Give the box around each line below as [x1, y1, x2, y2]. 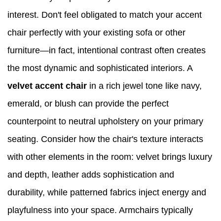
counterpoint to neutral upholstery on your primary [7, 116, 203, 126]
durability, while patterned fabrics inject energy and [7, 187, 206, 197]
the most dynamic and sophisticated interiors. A [7, 63, 192, 73]
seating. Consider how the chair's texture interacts [7, 134, 203, 144]
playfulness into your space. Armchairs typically [7, 205, 193, 215]
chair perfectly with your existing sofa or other [7, 27, 185, 37]
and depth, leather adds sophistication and [7, 169, 174, 180]
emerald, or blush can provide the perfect [7, 98, 169, 109]
